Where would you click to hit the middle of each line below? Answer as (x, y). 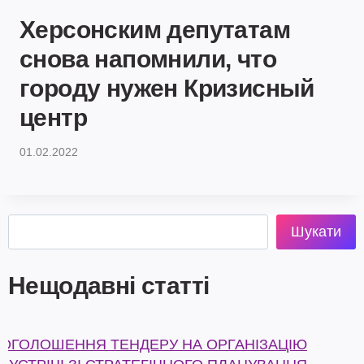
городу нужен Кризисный (167, 89)
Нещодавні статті (109, 285)
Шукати (316, 232)
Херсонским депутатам (155, 30)
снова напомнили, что (148, 59)
